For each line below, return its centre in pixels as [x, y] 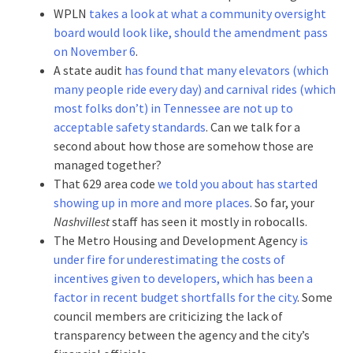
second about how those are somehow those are [184, 145]
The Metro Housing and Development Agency [176, 240]
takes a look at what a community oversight [208, 13]
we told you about [206, 183]
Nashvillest [82, 221]
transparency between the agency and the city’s [182, 334]
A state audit [89, 70]
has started [287, 183]
